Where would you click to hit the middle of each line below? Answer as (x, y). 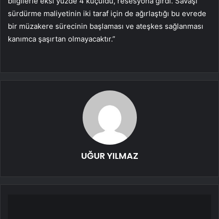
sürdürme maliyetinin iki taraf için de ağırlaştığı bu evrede (107, 14)
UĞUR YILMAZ (109, 156)
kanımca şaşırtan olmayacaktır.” (62, 39)
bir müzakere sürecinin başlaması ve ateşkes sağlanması (106, 26)
